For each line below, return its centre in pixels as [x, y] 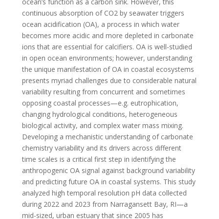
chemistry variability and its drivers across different [101, 148]
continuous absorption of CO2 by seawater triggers [103, 13]
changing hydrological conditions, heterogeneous [99, 114]
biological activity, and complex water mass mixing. [102, 125]
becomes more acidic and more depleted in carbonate [108, 35]
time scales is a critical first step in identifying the [99, 159]
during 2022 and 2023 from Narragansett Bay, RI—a [105, 204]
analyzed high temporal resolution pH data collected [104, 193]
